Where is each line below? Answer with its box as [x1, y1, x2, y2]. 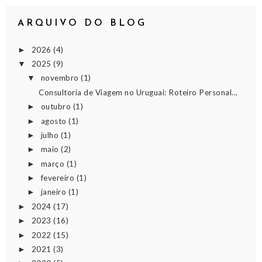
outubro [40, 102, 73, 112]
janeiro [40, 187, 68, 197]
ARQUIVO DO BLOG [18, 19, 147, 29]
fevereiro [40, 173, 77, 183]
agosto [40, 116, 69, 126]
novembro [40, 73, 81, 83]
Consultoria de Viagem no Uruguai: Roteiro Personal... [39, 87, 238, 97]
